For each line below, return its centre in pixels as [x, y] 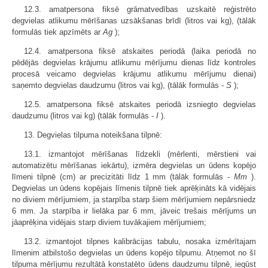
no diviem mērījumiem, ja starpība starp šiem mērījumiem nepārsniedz [134, 200]
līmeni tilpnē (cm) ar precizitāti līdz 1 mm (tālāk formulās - [123, 177]
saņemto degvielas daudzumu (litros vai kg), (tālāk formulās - [119, 85]
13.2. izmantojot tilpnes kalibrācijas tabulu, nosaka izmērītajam [140, 241]
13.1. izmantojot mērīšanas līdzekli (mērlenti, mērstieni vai [140, 154]
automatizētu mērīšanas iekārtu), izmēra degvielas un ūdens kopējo [134, 165]
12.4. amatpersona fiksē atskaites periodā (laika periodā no [140, 51]
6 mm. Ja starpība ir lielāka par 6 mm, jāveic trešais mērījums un [134, 211]
